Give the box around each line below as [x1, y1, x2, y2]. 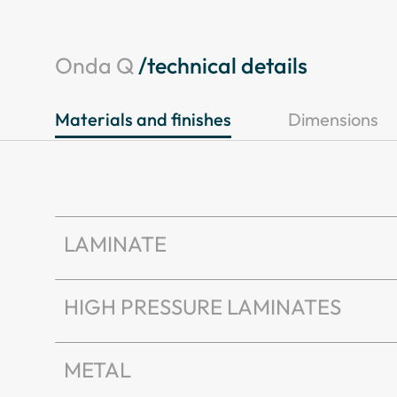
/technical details [138, 51, 307, 81]
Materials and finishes [55, 108, 231, 131]
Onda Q [55, 51, 138, 81]
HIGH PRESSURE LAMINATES [64, 293, 341, 321]
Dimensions [288, 108, 378, 131]
